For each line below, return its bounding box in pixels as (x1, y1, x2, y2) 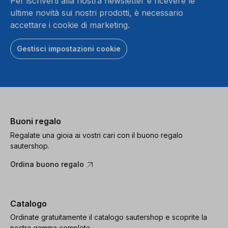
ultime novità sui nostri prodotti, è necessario (10, 8, 183, 18)
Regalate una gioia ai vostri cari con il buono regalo (10, 130, 183, 139)
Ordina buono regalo (10, 159, 86, 168)
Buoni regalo (10, 116, 61, 127)
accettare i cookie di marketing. (10, 20, 130, 31)
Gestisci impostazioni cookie (17, 44, 121, 53)
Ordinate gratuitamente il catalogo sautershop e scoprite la (10, 213, 207, 222)
